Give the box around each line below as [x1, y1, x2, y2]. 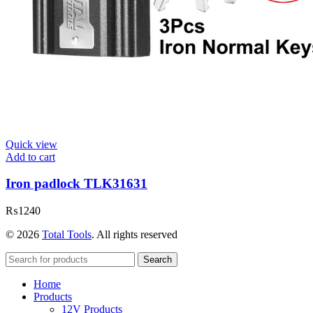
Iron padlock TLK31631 [6, 176, 147, 191]
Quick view [6, 138, 57, 150]
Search [143, 254, 172, 265]
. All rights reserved [92, 228, 177, 240]
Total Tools [42, 228, 92, 240]
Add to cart [6, 150, 55, 163]
